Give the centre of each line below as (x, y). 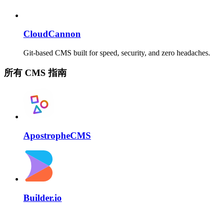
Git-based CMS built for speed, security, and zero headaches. (117, 53)
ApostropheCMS (57, 136)
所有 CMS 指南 (35, 73)
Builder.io (43, 198)
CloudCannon (52, 34)
